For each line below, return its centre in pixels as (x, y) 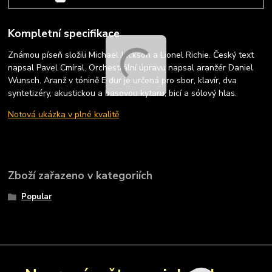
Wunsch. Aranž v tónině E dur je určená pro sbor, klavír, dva (123, 81)
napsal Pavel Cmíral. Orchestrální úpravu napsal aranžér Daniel (131, 68)
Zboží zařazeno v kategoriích (80, 176)
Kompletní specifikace (64, 34)
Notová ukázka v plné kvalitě (64, 115)
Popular (36, 197)
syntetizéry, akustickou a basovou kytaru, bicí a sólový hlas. (123, 93)
